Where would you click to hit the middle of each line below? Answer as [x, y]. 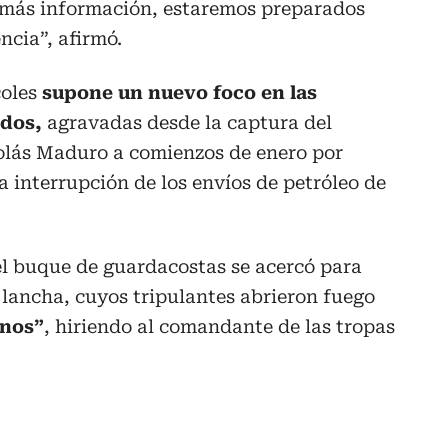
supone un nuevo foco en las [179, 92]
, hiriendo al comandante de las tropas [219, 326]
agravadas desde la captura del [189, 122]
